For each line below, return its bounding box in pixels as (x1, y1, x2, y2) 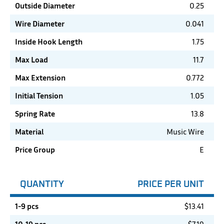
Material (15, 126, 43, 137)
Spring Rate (15, 108, 55, 119)
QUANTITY (20, 178, 64, 189)
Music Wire (166, 126, 204, 137)
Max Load (15, 54, 48, 65)
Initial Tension (15, 90, 63, 101)
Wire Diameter (15, 18, 64, 29)
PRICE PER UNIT (137, 178, 204, 189)
